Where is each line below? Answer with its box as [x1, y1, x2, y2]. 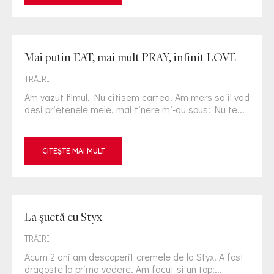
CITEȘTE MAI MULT [42, 146, 105, 155]
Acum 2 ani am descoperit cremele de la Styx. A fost [24, 250, 244, 263]
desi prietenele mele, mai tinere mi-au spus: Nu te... [24, 103, 245, 116]
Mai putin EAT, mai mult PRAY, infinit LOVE [24, 50, 236, 64]
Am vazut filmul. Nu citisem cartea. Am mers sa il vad [24, 91, 250, 103]
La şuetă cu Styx [24, 209, 102, 224]
